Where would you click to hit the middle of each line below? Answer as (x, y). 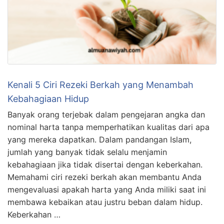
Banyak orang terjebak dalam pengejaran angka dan (106, 114)
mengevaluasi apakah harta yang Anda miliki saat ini (107, 189)
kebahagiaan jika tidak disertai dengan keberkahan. (105, 164)
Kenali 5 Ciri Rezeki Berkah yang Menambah (100, 84)
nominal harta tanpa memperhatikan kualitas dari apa (108, 127)
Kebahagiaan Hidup (48, 98)
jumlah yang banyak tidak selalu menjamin (87, 152)
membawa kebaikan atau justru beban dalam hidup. (105, 202)
